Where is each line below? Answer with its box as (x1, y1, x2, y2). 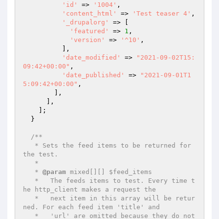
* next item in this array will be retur (23, 195, 35, 202)
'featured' (70, 27, 109, 35)
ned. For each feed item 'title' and (23, 203, 160, 211)
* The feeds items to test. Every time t (23, 177, 35, 184)
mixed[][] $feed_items (66, 168, 152, 175)
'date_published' (62, 71, 125, 79)
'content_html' (62, 10, 117, 17)
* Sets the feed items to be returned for (23, 142, 35, 149)
